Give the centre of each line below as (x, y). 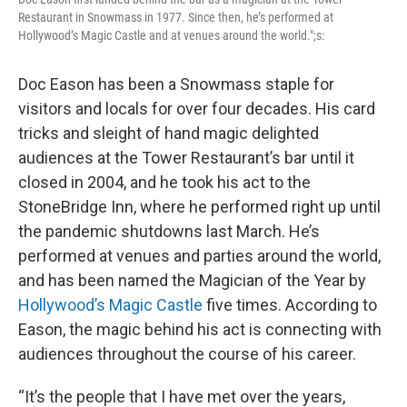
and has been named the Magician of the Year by (192, 280)
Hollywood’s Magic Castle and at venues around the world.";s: (171, 35)
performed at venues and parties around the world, (199, 256)
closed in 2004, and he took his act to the (164, 182)
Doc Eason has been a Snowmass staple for (176, 84)
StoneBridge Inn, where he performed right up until (199, 207)
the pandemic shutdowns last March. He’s (169, 231)
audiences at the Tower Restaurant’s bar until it (186, 158)
